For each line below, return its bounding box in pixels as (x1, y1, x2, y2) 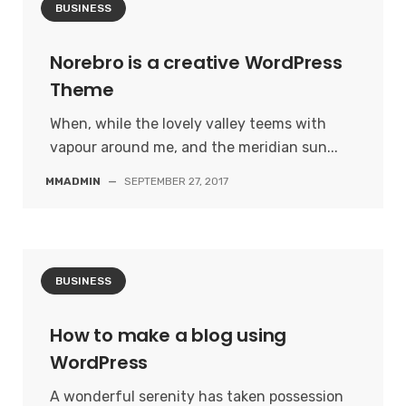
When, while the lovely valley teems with (50, 115, 326, 132)
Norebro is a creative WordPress (50, 50, 343, 75)
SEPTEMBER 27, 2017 (124, 175, 228, 188)
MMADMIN (45, 175, 101, 188)
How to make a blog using (50, 323, 287, 348)
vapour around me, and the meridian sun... (50, 139, 338, 156)
